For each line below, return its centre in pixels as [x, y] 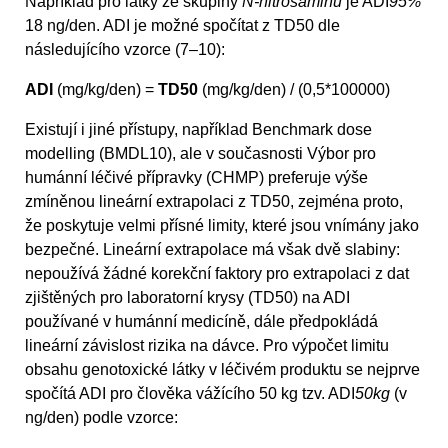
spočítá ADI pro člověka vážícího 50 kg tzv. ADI [190, 393]
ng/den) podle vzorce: [101, 417]
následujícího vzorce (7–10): [125, 49]
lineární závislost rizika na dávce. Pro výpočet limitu [207, 345]
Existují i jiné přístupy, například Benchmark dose [198, 129]
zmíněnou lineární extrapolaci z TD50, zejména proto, [214, 201]
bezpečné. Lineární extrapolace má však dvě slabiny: [212, 249]
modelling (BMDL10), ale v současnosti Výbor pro [200, 153]
